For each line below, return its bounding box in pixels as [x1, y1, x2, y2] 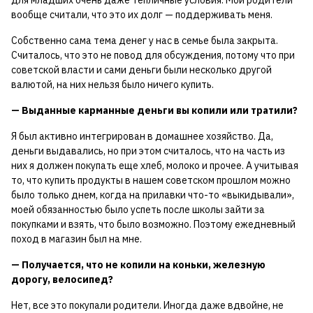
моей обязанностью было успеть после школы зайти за [11, 203, 265, 217]
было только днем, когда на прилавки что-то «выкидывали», [11, 189, 294, 202]
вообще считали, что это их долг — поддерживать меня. [11, 8, 272, 22]
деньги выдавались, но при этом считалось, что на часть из [11, 145, 285, 158]
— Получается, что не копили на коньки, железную [11, 259, 265, 272]
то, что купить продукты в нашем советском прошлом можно [11, 174, 291, 187]
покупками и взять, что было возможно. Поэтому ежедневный [11, 218, 296, 231]
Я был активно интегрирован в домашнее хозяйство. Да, [11, 130, 273, 143]
